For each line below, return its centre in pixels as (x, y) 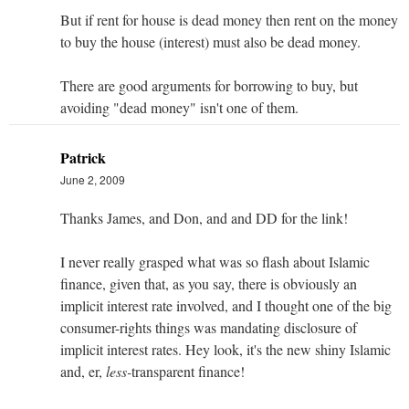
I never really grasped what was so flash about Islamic (215, 261)
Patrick (83, 157)
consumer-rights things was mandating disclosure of (209, 327)
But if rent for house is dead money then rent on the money (229, 19)
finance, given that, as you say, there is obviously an (209, 283)
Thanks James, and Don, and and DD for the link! (204, 217)
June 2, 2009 (93, 179)
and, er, (83, 371)
